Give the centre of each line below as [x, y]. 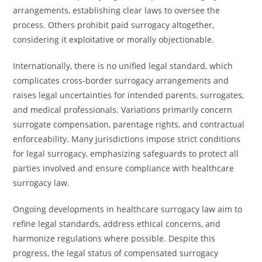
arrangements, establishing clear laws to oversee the [117, 10]
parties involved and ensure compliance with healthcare [124, 168]
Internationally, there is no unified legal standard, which [123, 66]
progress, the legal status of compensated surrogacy [116, 253]
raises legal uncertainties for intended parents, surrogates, [129, 95]
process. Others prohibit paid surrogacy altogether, [114, 25]
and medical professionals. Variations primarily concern [123, 110]
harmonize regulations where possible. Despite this [114, 238]
